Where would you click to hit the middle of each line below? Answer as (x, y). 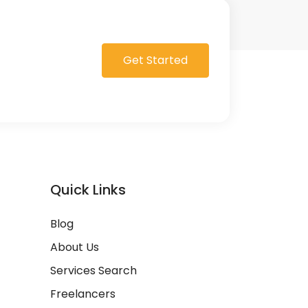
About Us (75, 247)
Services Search (93, 271)
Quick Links (88, 190)
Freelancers (83, 294)
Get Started (155, 60)
